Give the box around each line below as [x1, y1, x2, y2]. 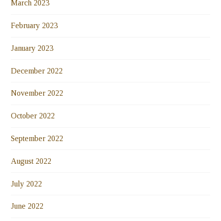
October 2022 [11, 111, 55, 120]
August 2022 [11, 156, 52, 165]
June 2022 [11, 202, 44, 211]
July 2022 [11, 179, 42, 188]
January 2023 [11, 43, 54, 52]
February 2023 [11, 21, 58, 30]
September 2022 [11, 134, 64, 143]
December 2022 [11, 66, 63, 75]
